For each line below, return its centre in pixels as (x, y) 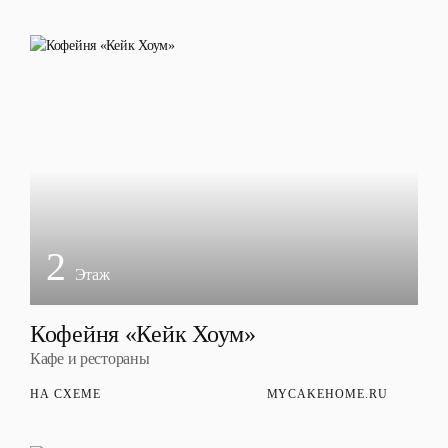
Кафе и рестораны (90, 358)
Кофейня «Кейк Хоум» (143, 334)
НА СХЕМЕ (65, 394)
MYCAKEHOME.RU (327, 394)
